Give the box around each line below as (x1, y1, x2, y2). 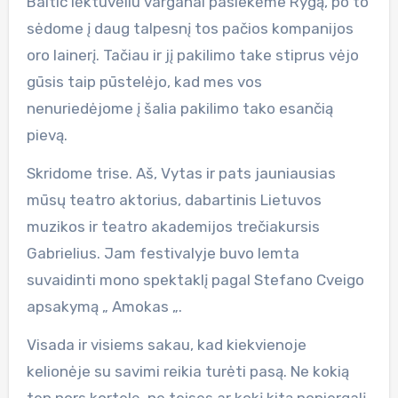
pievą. (26, 125, 68, 144)
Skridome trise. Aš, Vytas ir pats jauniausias (26, 163, 336, 182)
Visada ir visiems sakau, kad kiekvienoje (26, 335, 306, 354)
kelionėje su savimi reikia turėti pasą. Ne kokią (26, 362, 349, 380)
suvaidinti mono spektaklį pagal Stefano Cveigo (26, 270, 364, 289)
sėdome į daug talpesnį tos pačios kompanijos (26, 19, 354, 37)
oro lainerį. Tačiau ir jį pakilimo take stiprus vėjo (26, 45, 359, 64)
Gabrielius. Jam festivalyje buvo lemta (26, 243, 299, 262)
